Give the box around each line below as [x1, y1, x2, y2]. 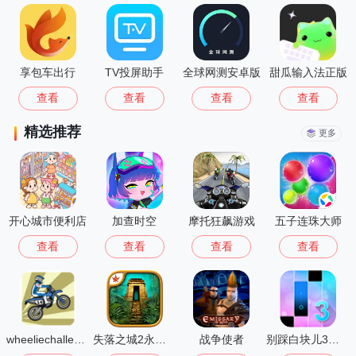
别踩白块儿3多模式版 [328, 333, 340, 346]
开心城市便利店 [9, 214, 87, 227]
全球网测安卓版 [182, 66, 261, 79]
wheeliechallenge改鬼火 [74, 333, 86, 346]
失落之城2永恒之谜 [155, 333, 167, 346]
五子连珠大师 [274, 214, 342, 227]
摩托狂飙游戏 [188, 214, 255, 227]
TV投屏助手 [105, 66, 164, 79]
